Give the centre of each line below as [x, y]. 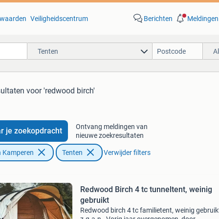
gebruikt [94, 200]
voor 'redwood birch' [61, 91]
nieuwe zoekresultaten [109, 135]
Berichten [158, 19]
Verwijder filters [127, 153]
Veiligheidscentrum [59, 19]
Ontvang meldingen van [111, 127]
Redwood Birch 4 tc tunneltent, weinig [146, 189]
